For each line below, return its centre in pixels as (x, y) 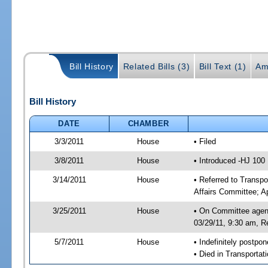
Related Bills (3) (156, 67)
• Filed (205, 141)
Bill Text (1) (223, 67)
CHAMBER (149, 123)
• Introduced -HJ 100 (229, 160)
